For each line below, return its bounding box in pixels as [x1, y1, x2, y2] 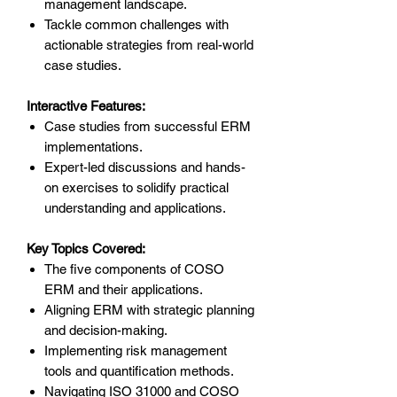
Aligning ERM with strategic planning [44, 302, 254, 318]
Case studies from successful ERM [44, 119, 251, 135]
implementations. [44, 139, 143, 155]
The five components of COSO [44, 261, 224, 277]
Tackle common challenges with [44, 17, 229, 33]
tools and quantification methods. [44, 363, 234, 379]
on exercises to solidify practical [44, 180, 229, 196]
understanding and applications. [44, 200, 226, 216]
